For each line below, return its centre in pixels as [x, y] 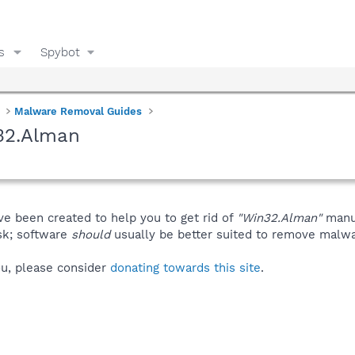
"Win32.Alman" [279, 218]
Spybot [60, 52]
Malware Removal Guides [78, 111]
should [91, 234]
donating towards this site [185, 267]
